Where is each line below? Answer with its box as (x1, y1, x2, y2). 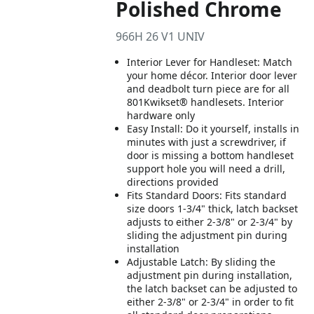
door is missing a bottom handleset (127, 149, 294, 162)
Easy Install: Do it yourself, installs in (127, 122, 300, 135)
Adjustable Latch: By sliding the (127, 255, 276, 268)
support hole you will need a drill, (127, 162, 286, 175)
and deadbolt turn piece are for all (127, 82, 290, 95)
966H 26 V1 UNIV (116, 29, 205, 44)
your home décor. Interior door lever (127, 69, 298, 82)
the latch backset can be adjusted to (127, 282, 298, 295)
